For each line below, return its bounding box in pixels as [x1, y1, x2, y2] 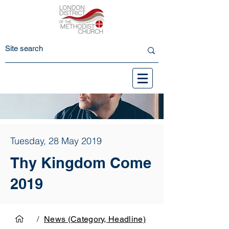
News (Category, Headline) [44, 214, 146, 224]
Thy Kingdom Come [10, 154, 151, 172]
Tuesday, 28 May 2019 [10, 135, 102, 147]
